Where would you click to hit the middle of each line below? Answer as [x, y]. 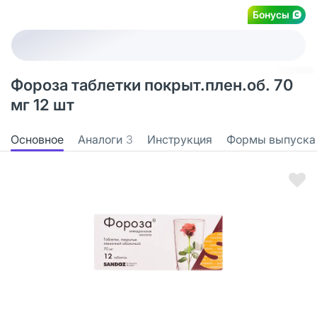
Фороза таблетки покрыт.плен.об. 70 [152, 85]
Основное [37, 139]
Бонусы [271, 14]
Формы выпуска [271, 139]
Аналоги [100, 139]
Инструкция [180, 139]
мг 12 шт [42, 105]
